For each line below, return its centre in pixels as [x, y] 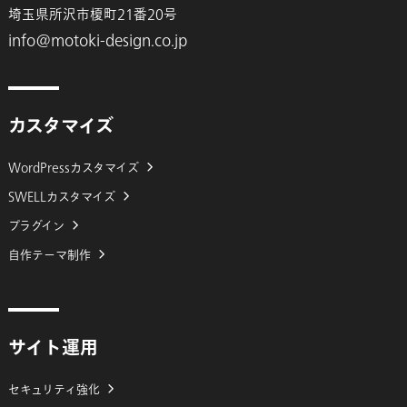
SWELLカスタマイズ [61, 196]
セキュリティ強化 [54, 389]
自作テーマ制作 [49, 255]
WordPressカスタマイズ [73, 167]
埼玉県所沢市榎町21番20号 [92, 15]
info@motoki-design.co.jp [97, 40]
